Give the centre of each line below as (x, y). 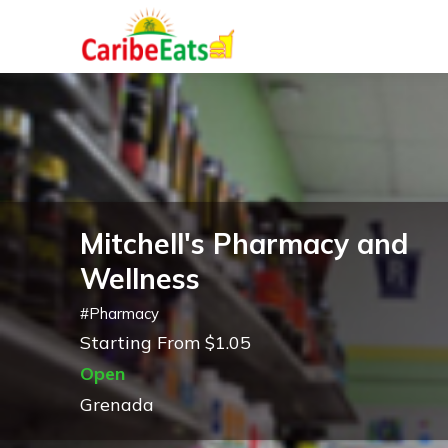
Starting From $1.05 (165, 342)
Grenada (117, 404)
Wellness (140, 278)
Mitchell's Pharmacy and (244, 243)
